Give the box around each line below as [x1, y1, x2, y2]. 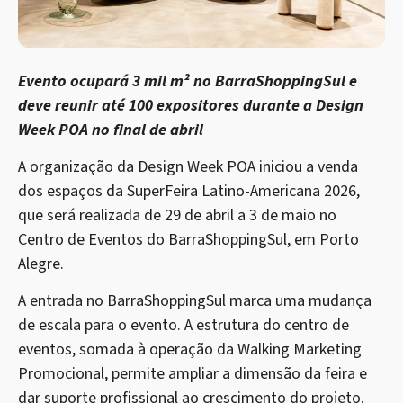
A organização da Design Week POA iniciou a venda [18, 155, 358, 178]
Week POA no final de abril [18, 118, 203, 141]
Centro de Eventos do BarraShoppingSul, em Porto [18, 228, 359, 251]
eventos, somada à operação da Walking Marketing [18, 338, 362, 362]
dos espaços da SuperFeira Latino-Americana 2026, [18, 179, 360, 202]
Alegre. [18, 252, 64, 275]
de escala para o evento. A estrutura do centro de [18, 314, 349, 337]
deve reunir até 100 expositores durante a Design [18, 94, 363, 117]
